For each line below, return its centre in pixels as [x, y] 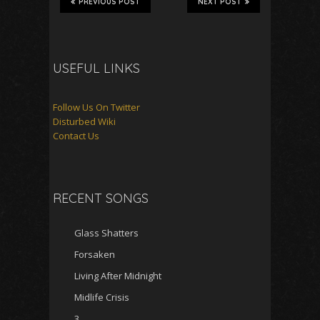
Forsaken [95, 254]
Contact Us [76, 135]
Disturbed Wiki [84, 121]
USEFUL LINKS [96, 68]
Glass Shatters [106, 232]
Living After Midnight [118, 275]
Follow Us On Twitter [96, 107]
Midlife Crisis [102, 297]
